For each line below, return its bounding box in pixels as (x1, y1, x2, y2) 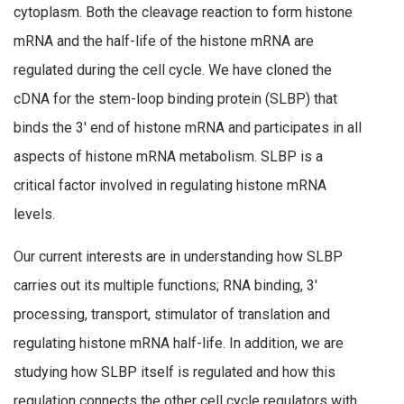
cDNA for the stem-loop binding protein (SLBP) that (14, 89, 337, 107)
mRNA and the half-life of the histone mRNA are (14, 32, 314, 50)
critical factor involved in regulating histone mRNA (14, 176, 326, 194)
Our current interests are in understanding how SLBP (14, 248, 343, 266)
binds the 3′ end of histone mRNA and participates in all (14, 118, 362, 136)
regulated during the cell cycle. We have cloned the (14, 60, 332, 78)
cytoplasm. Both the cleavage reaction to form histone (14, 3, 353, 21)
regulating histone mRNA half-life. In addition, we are (14, 335, 344, 353)
